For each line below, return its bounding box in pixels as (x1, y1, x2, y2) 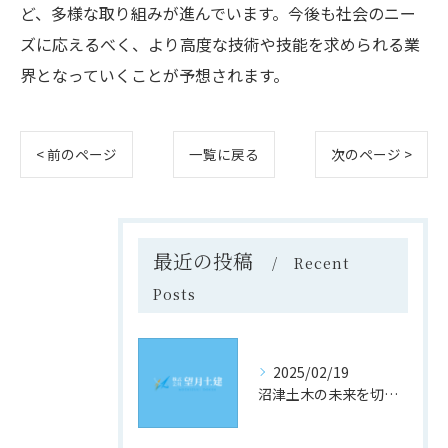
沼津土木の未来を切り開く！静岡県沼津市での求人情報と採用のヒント (384, 384, 398, 404)
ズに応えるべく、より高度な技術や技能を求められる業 (20, 32, 420, 56)
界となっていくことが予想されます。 (20, 63, 289, 87)
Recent (293, 252, 350, 273)
